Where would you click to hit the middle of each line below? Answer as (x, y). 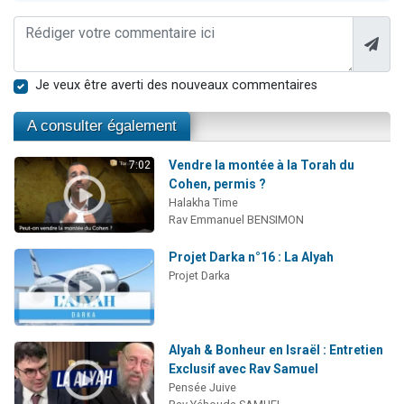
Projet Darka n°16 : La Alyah (251, 257)
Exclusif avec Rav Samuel (243, 368)
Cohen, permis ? (217, 184)
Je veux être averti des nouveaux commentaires (176, 85)
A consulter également (102, 125)
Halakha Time (203, 202)
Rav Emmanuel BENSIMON (236, 219)
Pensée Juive (202, 387)
